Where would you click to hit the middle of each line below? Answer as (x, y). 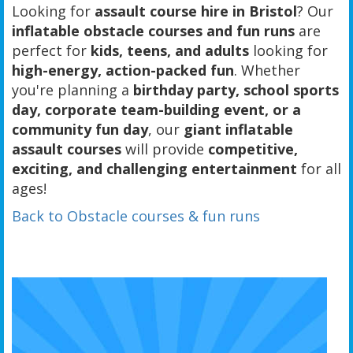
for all (319, 168)
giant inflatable (238, 129)
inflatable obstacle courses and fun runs (153, 30)
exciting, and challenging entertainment (154, 168)
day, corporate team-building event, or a (156, 109)
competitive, (253, 149)
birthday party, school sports (236, 89)
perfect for (51, 50)
